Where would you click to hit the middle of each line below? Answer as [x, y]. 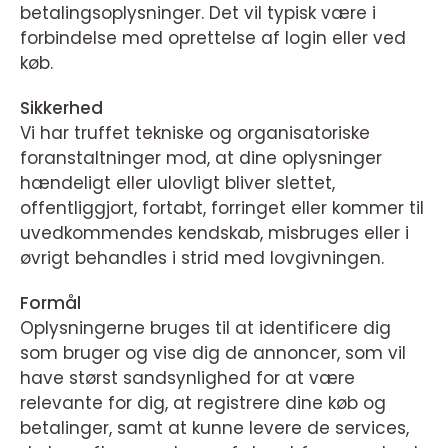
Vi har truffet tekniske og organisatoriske [195, 133]
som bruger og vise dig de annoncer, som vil [213, 353]
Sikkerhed [61, 108]
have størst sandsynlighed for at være [187, 378]
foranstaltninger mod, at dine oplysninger [201, 158]
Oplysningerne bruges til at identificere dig [205, 328]
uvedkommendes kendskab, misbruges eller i [214, 233]
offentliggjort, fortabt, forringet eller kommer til [222, 208]
